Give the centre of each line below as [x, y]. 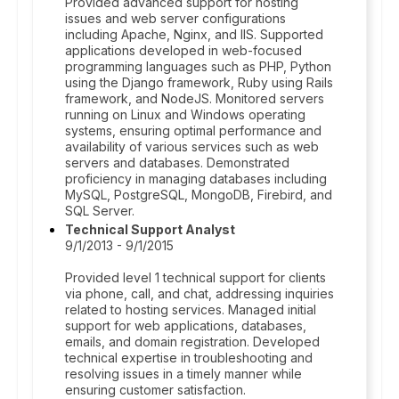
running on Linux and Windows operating [185, 114]
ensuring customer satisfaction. [155, 390]
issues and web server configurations [175, 18]
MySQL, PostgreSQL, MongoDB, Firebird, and [199, 195]
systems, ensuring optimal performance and [193, 130]
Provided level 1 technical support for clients [195, 277]
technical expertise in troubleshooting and [189, 358]
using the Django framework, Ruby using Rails [199, 82]
